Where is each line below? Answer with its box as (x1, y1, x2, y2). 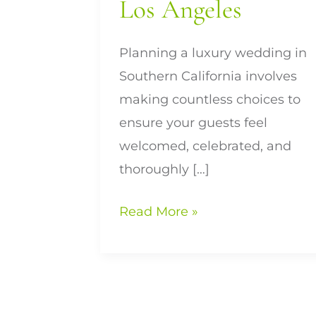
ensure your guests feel (119, 115, 267, 131)
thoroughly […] (119, 162, 209, 178)
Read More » (119, 204, 198, 220)
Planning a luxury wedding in (119, 45, 307, 61)
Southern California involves (119, 68, 297, 85)
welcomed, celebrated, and (119, 138, 291, 154)
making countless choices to (119, 92, 300, 108)
